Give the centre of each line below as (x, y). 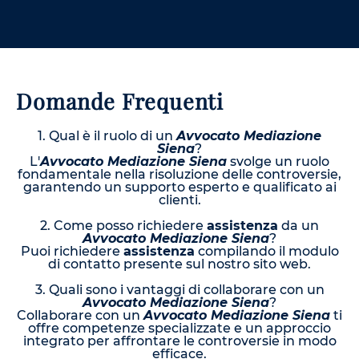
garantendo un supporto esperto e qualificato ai (179, 188)
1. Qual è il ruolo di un (107, 136)
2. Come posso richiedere (123, 226)
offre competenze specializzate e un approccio (179, 329)
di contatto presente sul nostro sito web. (179, 264)
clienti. (179, 200)
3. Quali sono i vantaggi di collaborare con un (179, 290)
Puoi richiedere (72, 252)
